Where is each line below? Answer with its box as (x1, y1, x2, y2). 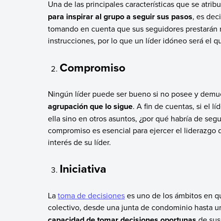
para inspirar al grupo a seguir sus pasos (47, 11, 192, 23)
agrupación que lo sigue (47, 100, 133, 112)
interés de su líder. (47, 136, 111, 147)
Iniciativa (60, 160, 107, 177)
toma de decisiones (57, 189, 125, 201)
